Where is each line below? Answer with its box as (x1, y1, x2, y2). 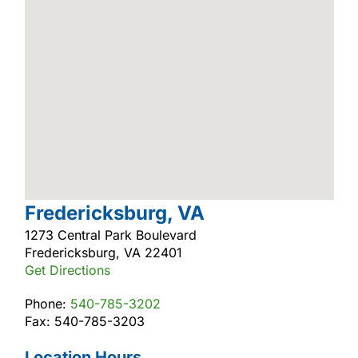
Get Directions (24, 261, 110, 278)
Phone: (24, 295, 70, 312)
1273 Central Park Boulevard (24, 226, 197, 243)
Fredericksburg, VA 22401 (24, 244, 182, 261)
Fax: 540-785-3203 (24, 312, 145, 329)
